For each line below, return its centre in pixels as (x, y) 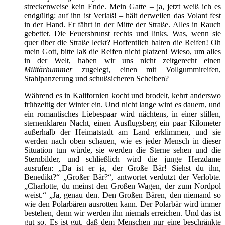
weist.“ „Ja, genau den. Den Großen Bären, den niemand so (123, 195)
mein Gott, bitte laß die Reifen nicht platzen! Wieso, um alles (123, 51)
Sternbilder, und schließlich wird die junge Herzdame (123, 159)
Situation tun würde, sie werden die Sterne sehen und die (123, 150)
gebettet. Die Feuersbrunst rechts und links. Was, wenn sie (123, 33)
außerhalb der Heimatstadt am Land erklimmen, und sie (123, 132)
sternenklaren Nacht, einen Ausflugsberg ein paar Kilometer (123, 123)
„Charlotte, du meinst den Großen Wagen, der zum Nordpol (123, 186)
